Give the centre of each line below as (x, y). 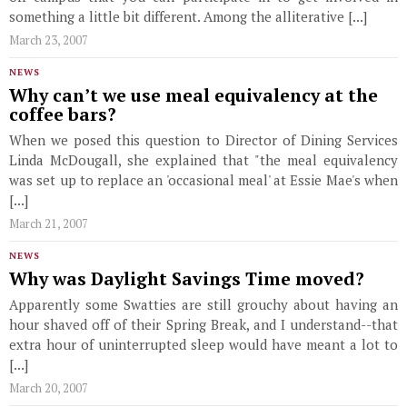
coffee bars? (63, 114)
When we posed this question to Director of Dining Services (203, 140)
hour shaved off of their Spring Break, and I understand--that (203, 324)
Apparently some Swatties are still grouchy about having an (203, 304)
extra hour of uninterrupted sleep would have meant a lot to (203, 344)
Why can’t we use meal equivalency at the (194, 95)
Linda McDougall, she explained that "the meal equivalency (203, 160)
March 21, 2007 (49, 223)
